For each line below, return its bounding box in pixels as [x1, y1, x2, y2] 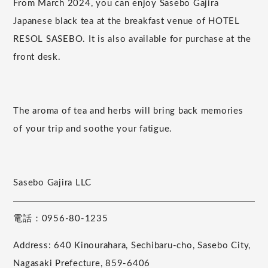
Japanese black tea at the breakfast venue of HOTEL [13, 16, 240, 26]
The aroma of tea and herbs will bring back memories [13, 106, 243, 115]
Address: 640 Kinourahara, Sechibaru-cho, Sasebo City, [13, 241, 251, 251]
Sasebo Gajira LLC [13, 178, 92, 187]
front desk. [13, 52, 61, 62]
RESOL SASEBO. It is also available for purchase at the [13, 34, 251, 44]
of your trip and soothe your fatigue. [13, 124, 173, 133]
